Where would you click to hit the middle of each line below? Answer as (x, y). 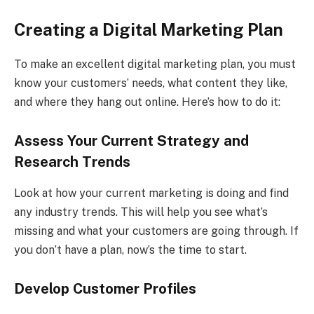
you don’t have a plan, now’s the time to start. (130, 250)
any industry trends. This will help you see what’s (141, 212)
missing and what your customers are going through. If (156, 231)
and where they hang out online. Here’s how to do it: (147, 102)
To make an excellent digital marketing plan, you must (155, 64)
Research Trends (72, 162)
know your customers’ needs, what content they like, (151, 83)
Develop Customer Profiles (105, 289)
